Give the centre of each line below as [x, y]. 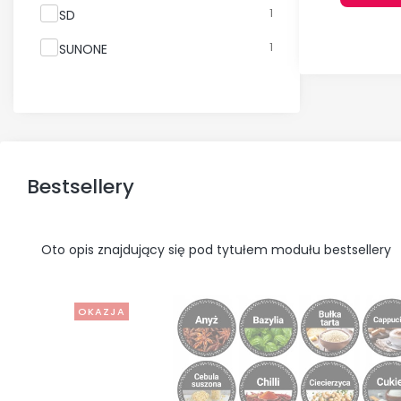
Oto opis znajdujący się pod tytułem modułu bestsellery [216, 249]
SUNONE [83, 49]
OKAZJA [101, 311]
